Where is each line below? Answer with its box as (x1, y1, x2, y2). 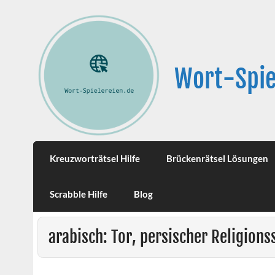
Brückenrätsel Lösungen (166, 153, 268, 165)
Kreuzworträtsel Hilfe (50, 153, 141, 165)
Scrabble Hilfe (50, 188, 108, 199)
